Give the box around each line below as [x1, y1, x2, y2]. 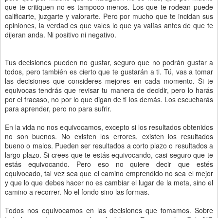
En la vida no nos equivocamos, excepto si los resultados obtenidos [5, 122, 213, 132]
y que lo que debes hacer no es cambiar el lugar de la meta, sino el [5, 177, 213, 187]
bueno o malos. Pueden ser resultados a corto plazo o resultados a [5, 140, 213, 150]
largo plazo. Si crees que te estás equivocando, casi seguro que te [5, 149, 213, 160]
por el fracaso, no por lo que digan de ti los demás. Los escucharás [5, 94, 213, 104]
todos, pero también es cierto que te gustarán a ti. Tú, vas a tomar [5, 66, 213, 76]
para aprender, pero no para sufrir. [5, 103, 111, 113]
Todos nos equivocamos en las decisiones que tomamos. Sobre [5, 205, 213, 215]
